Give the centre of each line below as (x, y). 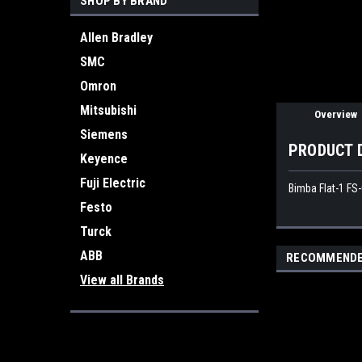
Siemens (104, 135)
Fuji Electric (113, 183)
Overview (335, 114)
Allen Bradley (116, 38)
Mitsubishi (108, 110)
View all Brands (122, 280)
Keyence (104, 159)
